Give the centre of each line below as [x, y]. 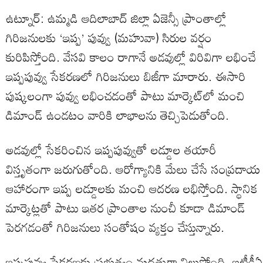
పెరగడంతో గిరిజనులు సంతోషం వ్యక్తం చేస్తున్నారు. [115, 227]
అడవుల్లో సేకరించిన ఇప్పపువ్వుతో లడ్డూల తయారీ [111, 150]
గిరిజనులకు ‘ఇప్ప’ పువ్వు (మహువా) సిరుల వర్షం [109, 38]
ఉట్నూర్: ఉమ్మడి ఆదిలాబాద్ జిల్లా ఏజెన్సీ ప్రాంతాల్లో [116, 18]
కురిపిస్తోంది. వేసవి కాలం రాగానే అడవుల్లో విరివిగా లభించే [131, 57]
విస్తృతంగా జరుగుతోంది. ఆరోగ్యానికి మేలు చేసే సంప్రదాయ [133, 169]
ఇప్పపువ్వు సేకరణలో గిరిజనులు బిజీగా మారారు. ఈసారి [126, 77]
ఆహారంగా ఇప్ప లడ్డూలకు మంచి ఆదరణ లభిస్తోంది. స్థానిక [132, 189]
